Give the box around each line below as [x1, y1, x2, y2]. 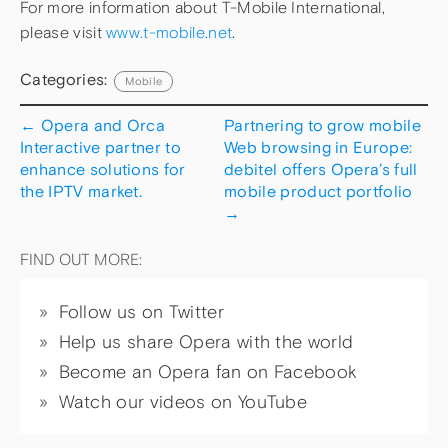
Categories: [20, 69, 112, 88]
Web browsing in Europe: [224, 138, 413, 157]
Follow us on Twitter [58, 300, 224, 323]
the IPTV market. [20, 182, 143, 201]
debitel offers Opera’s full [224, 160, 418, 179]
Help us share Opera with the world [58, 330, 354, 353]
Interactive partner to [20, 138, 182, 157]
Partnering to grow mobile [224, 116, 421, 135]
